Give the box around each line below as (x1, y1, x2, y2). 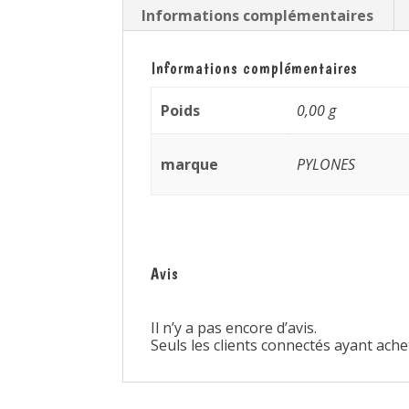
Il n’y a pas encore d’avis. (151, 318, 318, 339)
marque (160, 154, 218, 175)
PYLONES (296, 154, 355, 175)
